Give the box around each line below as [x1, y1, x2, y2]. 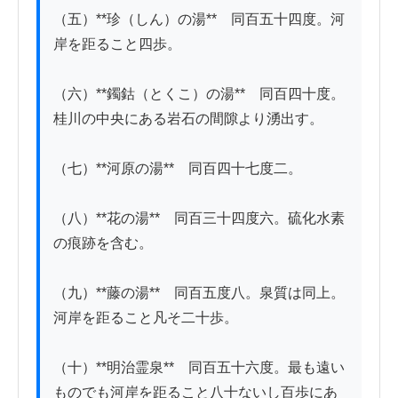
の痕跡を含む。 [53, 235, 153, 251]
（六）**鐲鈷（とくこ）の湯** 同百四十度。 [53, 86, 345, 102]
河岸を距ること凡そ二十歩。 [53, 310, 238, 326]
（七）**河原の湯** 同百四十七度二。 [53, 161, 302, 177]
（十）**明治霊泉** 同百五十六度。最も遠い [53, 360, 345, 376]
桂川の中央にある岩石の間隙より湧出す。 [53, 111, 323, 127]
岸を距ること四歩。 [53, 36, 181, 52]
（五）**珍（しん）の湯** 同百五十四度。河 [53, 12, 345, 28]
